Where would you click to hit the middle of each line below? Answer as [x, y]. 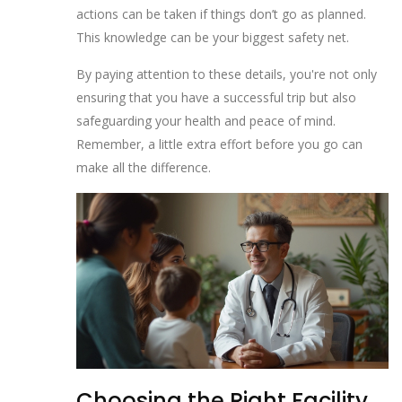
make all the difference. [144, 168]
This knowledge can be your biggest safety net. [213, 38]
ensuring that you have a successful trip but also [216, 98]
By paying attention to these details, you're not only [227, 74]
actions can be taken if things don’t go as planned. [221, 14]
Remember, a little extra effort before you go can [219, 144]
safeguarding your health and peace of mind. [206, 121]
